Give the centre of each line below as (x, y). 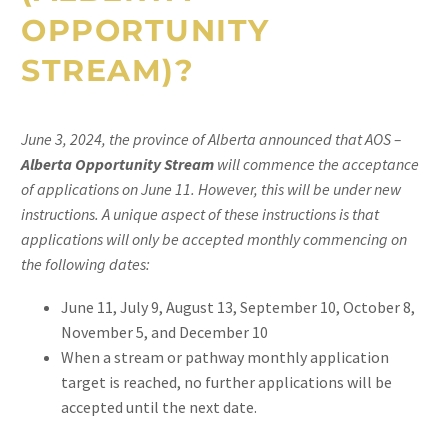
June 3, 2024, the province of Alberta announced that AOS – (211, 139)
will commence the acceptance (316, 164)
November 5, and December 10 (164, 331)
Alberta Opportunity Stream (117, 164)
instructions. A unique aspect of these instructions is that (200, 214)
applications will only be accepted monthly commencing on (214, 239)
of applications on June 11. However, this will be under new (211, 189)
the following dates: (85, 264)
